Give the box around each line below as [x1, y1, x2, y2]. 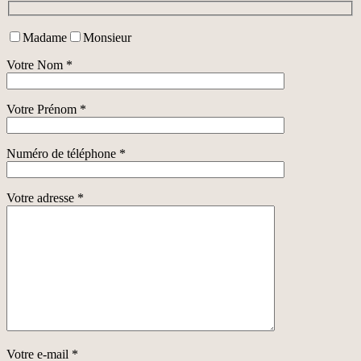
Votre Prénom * [6, 102, 86, 117]
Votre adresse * [6, 191, 84, 205]
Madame [23, 31, 67, 45]
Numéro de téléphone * [6, 147, 126, 161]
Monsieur [83, 31, 131, 45]
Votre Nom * [6, 58, 73, 73]
